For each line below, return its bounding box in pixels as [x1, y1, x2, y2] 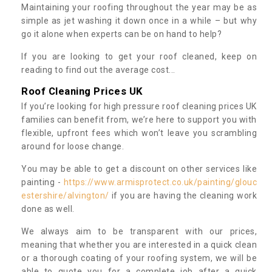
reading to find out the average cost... [21, 64, 175, 75]
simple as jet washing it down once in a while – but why [21, 15, 257, 25]
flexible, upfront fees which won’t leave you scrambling [21, 127, 257, 138]
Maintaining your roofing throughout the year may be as [21, 2, 257, 12]
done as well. [21, 203, 76, 214]
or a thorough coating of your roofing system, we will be [21, 253, 257, 263]
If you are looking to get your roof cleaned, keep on [21, 51, 257, 61]
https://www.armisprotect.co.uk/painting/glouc [63, 177, 257, 187]
